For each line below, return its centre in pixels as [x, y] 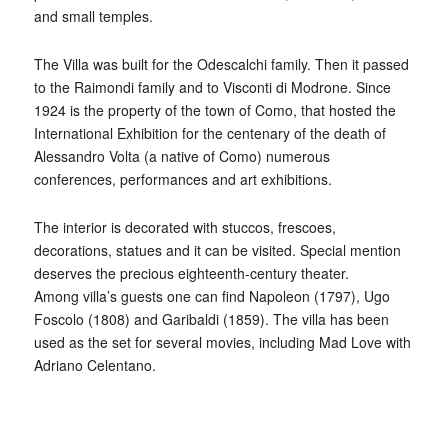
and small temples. [93, 16]
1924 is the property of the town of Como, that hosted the [214, 110]
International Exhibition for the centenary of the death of [209, 133]
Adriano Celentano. [94, 365]
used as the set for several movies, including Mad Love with [222, 342]
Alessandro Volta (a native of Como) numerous [181, 156]
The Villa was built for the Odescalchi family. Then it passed [221, 64]
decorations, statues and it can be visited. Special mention [217, 250]
